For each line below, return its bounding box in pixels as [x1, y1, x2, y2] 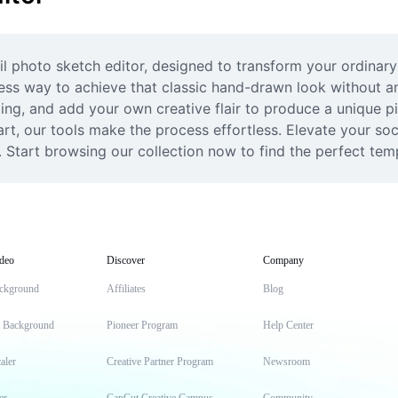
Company [263, 254, 304, 267]
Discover [107, 254, 145, 267]
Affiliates [107, 283, 146, 295]
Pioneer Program [107, 319, 178, 331]
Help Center [263, 319, 314, 331]
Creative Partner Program [107, 355, 213, 368]
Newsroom [263, 355, 310, 368]
